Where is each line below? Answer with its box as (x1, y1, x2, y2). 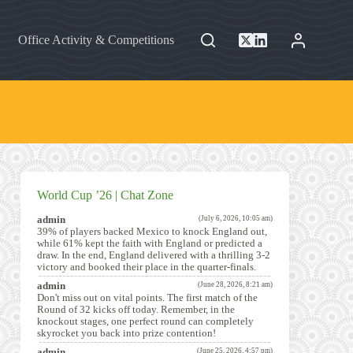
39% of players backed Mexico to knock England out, (37, 225, 268, 237)
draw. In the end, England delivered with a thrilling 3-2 (37, 249, 271, 261)
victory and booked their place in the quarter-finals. (37, 261, 257, 273)
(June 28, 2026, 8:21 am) (198, 280, 273, 288)
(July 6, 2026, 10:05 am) (199, 214, 273, 222)
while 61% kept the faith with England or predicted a (37, 237, 263, 249)
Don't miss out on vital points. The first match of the (37, 292, 258, 303)
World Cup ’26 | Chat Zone (37, 188, 174, 202)
